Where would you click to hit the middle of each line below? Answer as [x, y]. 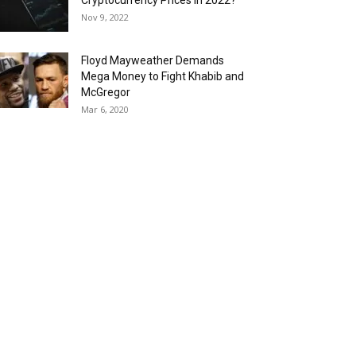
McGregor [106, 92]
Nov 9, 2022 [105, 17]
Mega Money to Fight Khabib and [163, 76]
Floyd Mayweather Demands [153, 60]
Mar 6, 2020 [105, 109]
